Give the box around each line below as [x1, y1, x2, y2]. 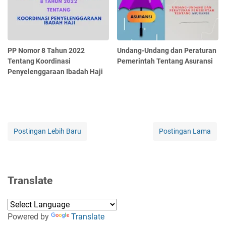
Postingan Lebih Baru [14, 127, 81, 135]
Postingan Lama [159, 127, 211, 135]
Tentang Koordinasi [8, 56, 71, 65]
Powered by [8, 211, 51, 221]
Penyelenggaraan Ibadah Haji [8, 67, 103, 76]
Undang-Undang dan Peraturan [117, 46, 217, 54]
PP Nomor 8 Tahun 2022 [8, 46, 85, 54]
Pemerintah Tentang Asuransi [117, 56, 213, 65]
